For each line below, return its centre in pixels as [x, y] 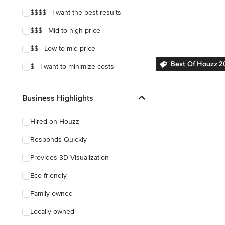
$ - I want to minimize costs [72, 67]
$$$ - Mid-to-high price [65, 30]
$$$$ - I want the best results [76, 12]
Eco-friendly [48, 176]
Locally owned [52, 212]
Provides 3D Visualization [70, 157]
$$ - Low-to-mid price [63, 48]
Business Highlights [58, 98]
